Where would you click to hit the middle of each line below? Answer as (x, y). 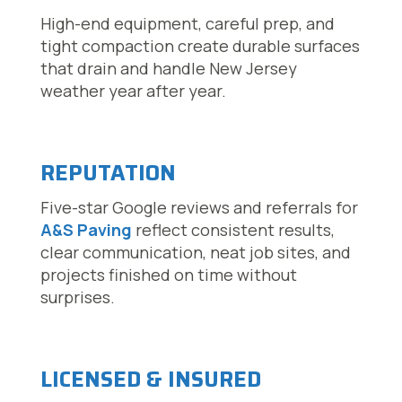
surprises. (77, 297)
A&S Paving (86, 230)
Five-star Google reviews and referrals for (199, 208)
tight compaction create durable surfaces (200, 46)
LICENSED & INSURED (150, 380)
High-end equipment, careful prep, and (187, 24)
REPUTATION (108, 174)
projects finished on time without (168, 275)
